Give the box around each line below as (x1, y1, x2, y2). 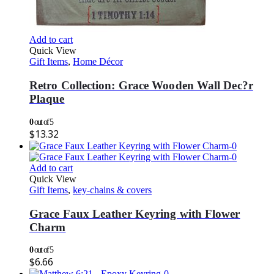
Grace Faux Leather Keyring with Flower (29, 207, 240, 220)
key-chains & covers (73, 184, 152, 195)
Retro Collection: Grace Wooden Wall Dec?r (29, 79, 253, 92)
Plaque (29, 92, 65, 106)
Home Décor (73, 56, 123, 67)
